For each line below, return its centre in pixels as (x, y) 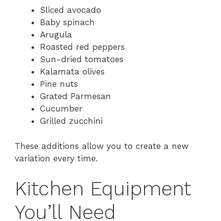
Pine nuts (59, 84)
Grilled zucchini (71, 121)
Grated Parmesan (75, 96)
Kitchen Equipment (103, 189)
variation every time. (56, 158)
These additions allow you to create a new (102, 146)
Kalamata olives (72, 72)
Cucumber (61, 109)
